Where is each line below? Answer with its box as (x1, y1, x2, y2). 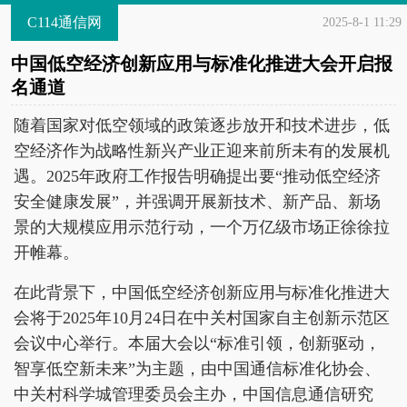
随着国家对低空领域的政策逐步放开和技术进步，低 (14, 116, 390, 134)
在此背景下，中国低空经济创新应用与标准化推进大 (14, 283, 390, 302)
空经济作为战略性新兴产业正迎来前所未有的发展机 (14, 142, 390, 160)
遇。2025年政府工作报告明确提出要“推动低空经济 (14, 167, 381, 185)
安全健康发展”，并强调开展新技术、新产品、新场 (14, 193, 381, 211)
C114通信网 (27, 15, 102, 30)
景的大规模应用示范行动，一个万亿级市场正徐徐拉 (14, 218, 390, 236)
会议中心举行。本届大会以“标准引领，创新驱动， (14, 334, 381, 352)
